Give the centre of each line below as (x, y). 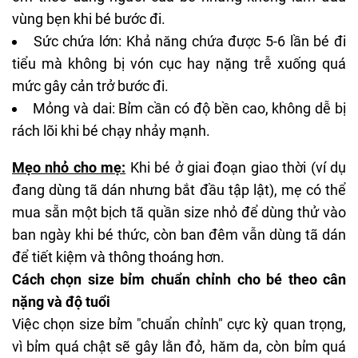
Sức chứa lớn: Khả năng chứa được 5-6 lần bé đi (190, 41)
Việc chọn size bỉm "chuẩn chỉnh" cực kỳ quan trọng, (179, 324)
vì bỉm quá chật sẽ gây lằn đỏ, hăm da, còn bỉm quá (179, 346)
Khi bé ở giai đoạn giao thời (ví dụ (236, 167)
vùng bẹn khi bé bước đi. (89, 18)
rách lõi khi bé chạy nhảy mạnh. (111, 130)
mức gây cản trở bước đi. (90, 86)
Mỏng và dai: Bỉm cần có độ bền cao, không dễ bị (189, 108)
